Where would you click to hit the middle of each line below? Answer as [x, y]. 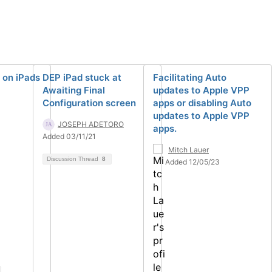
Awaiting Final [74, 90]
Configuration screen [89, 103]
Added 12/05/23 [192, 162]
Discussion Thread [73, 159]
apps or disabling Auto [202, 103]
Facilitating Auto [190, 78]
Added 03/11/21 [69, 137]
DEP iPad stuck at [82, 78]
